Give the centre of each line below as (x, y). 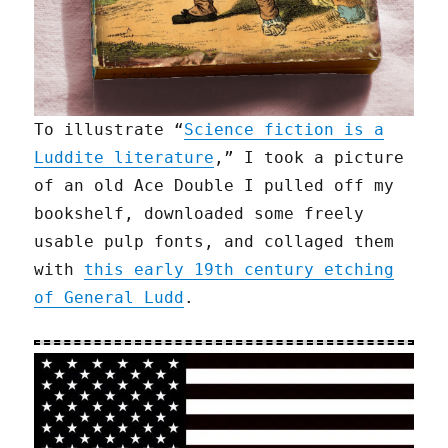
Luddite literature (124, 157)
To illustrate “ (109, 129)
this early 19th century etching (239, 269)
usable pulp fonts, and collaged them (214, 241)
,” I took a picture (309, 157)
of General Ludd (109, 297)
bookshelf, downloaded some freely (199, 213)
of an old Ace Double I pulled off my (214, 185)
